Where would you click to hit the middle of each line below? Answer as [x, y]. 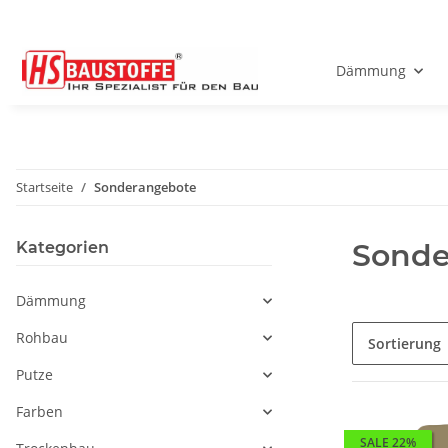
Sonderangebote [145, 187]
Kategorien [62, 248]
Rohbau [42, 338]
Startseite [44, 187]
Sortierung [404, 344]
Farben [39, 412]
